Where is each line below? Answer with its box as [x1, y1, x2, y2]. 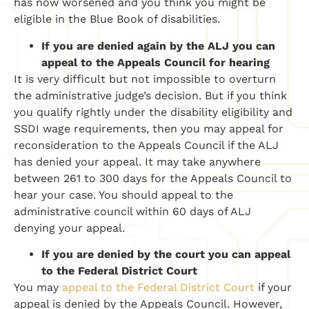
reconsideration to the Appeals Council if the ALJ [14, 138, 279, 152]
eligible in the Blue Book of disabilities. [14, 12, 220, 26]
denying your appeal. [14, 221, 125, 235]
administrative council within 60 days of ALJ [14, 204, 251, 218]
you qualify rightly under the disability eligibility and [14, 105, 292, 119]
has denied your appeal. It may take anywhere [14, 154, 261, 168]
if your [255, 280, 292, 294]
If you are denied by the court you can [41, 247, 255, 261]
